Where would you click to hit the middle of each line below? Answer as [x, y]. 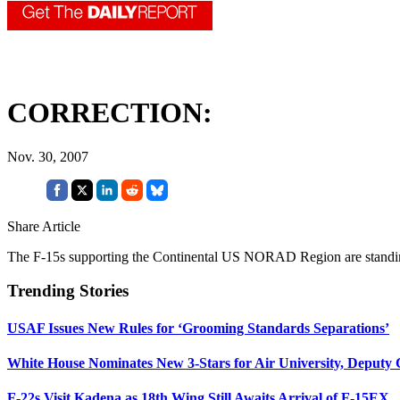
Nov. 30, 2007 [48, 156]
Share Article [44, 226]
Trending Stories [68, 291]
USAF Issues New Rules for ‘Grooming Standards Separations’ [198, 328]
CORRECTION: [110, 113]
